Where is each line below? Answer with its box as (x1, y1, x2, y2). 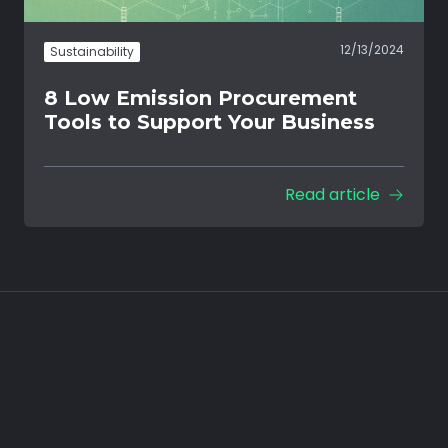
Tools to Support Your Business (44, 109, 375, 134)
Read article (285, 182, 380, 206)
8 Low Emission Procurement (44, 85, 357, 110)
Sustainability (50, 42, 134, 60)
